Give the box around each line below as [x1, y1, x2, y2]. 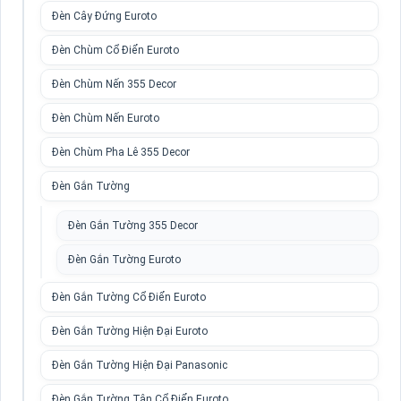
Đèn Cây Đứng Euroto [52, 10, 157, 22]
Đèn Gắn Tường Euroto [68, 253, 181, 266]
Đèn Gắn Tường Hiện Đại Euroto [52, 325, 208, 337]
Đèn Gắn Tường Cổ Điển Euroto [52, 291, 206, 303]
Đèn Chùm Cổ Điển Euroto [52, 44, 179, 56]
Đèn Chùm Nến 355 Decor [52, 78, 176, 90]
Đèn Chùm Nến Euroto [52, 112, 159, 124]
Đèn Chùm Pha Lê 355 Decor [52, 146, 190, 158]
